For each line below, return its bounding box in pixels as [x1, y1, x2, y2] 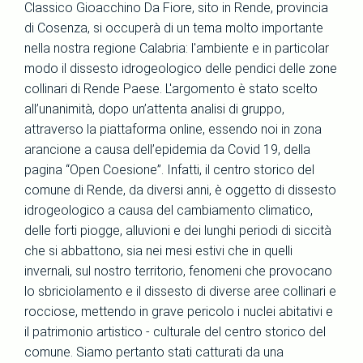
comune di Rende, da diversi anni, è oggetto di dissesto [24, 182, 336, 198]
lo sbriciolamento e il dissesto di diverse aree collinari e [24, 284, 336, 299]
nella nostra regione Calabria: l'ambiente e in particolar [24, 41, 329, 56]
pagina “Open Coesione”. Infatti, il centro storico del [24, 162, 314, 177]
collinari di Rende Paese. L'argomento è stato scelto [24, 81, 318, 96]
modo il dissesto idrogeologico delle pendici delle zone [24, 61, 337, 76]
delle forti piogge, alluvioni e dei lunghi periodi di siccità [24, 223, 331, 238]
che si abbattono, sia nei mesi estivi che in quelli [24, 243, 293, 258]
